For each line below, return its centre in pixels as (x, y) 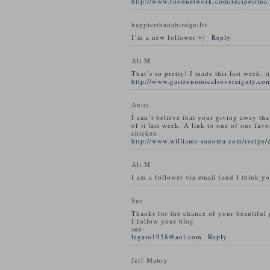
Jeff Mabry (150, 260)
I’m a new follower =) (168, 37)
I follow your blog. (164, 221)
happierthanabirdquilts (169, 24)
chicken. (146, 133)
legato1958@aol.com (167, 237)
